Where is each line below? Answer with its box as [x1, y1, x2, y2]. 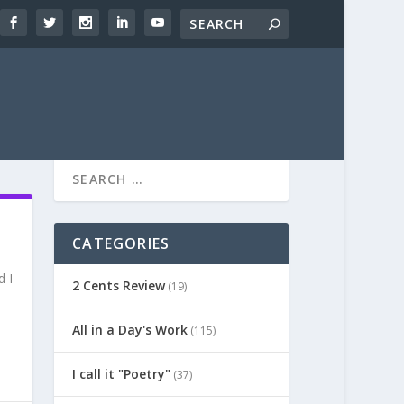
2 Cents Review [72, 276, 166, 294]
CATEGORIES [72, 233, 170, 253]
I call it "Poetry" [72, 364, 171, 382]
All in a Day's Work [72, 320, 188, 338]
